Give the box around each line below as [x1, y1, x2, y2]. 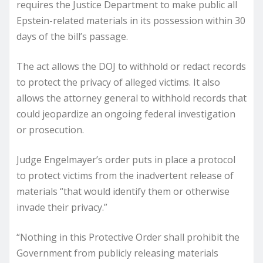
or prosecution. [16, 123, 84, 136]
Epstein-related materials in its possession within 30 [16, 14, 245, 27]
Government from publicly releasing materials [16, 247, 218, 259]
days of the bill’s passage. [16, 30, 130, 43]
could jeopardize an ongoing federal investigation [16, 107, 235, 120]
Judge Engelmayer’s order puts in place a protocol [16, 153, 235, 166]
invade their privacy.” [16, 201, 107, 214]
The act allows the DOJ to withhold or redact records [16, 60, 246, 73]
